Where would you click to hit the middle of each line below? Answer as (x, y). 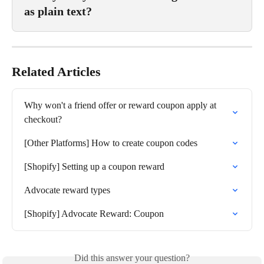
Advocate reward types (67, 190)
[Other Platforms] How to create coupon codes (111, 143)
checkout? (43, 119)
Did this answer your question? (132, 258)
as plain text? (58, 11)
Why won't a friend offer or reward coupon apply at (121, 105)
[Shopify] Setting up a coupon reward (94, 166)
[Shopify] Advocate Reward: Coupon (94, 213)
